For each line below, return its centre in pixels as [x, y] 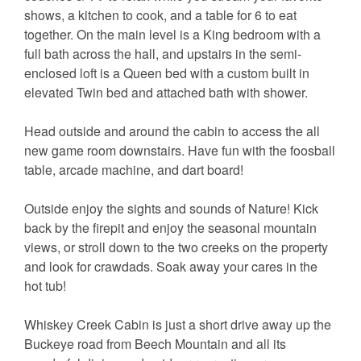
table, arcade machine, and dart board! [135, 170]
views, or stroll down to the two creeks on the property [176, 247]
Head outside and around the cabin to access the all [172, 131]
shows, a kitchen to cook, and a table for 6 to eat [160, 15]
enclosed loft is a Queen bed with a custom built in [167, 73]
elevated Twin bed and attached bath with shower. [168, 93]
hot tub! [47, 286]
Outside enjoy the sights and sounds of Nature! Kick [171, 209]
